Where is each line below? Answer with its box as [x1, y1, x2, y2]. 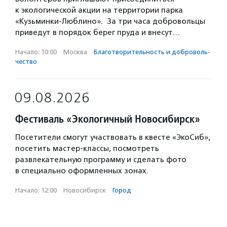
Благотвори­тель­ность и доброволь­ [94, 48, 210, 56]
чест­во [15, 58, 37, 65]
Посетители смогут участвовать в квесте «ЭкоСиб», [15, 133, 210, 142]
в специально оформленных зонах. [15, 166, 148, 175]
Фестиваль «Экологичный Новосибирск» [15, 112, 200, 126]
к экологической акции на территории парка [15, 6, 183, 15]
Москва [63, 48, 87, 56]
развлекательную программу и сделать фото [15, 155, 186, 164]
